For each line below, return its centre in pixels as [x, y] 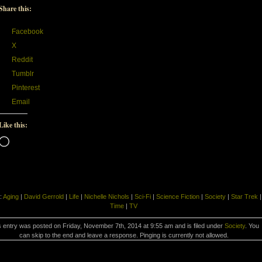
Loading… [25, 140]
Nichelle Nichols [107, 196]
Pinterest [26, 88]
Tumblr [23, 74]
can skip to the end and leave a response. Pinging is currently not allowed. [124, 235]
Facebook [27, 32]
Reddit [22, 60]
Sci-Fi [143, 196]
